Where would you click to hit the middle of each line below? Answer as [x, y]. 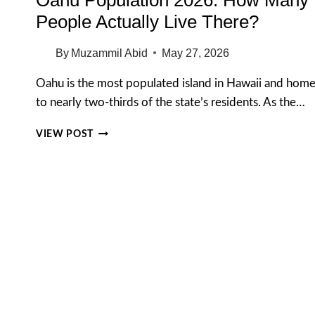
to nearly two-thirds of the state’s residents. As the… [171, 102]
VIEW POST [65, 134]
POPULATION [127, 144]
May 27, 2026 [196, 53]
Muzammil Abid [110, 53]
